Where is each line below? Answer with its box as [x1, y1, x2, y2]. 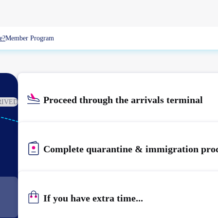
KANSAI [47, 134, 71, 141]
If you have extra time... [43, 192, 143, 203]
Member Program [5, 35, 54, 42]
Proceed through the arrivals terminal [43, 94, 203, 105]
